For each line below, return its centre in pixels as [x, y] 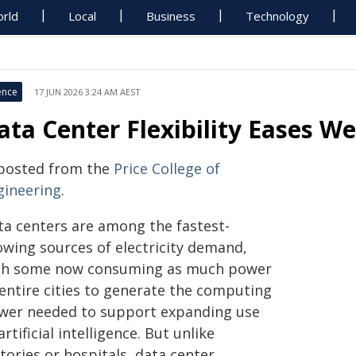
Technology [278, 16]
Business [171, 16]
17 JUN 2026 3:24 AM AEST [87, 92]
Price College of [167, 168]
